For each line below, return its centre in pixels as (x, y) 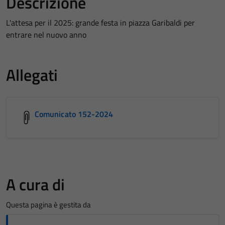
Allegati (32, 75)
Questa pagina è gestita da (48, 204)
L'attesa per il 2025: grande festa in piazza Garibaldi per (100, 22)
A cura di (35, 184)
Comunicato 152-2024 (74, 114)
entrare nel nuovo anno (46, 34)
